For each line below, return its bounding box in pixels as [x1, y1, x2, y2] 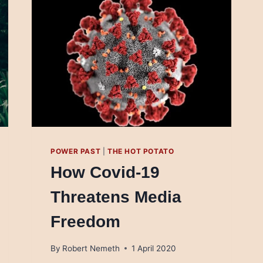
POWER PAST [50, 147, 101, 156]
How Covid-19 [50, 163, 160, 182]
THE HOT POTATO [107, 147, 174, 156]
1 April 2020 [131, 243, 177, 253]
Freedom [50, 213, 121, 231]
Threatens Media [50, 188, 182, 207]
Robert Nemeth [62, 243, 120, 253]
